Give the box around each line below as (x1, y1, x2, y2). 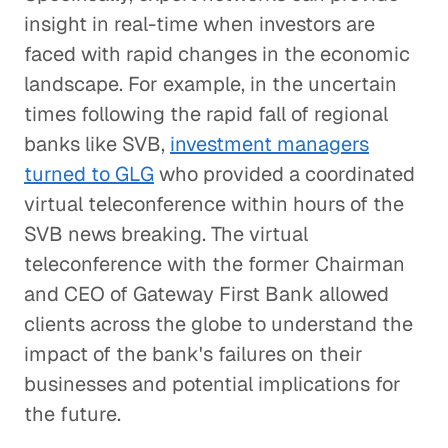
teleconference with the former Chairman (24, 251, 405, 277)
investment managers (170, 131, 369, 157)
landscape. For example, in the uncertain (24, 71, 397, 97)
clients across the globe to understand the (24, 311, 413, 337)
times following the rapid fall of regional (24, 101, 388, 127)
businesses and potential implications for (24, 371, 401, 397)
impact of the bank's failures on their (24, 341, 363, 367)
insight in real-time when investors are (24, 11, 375, 37)
